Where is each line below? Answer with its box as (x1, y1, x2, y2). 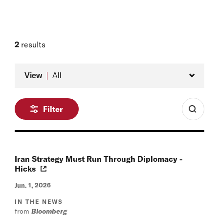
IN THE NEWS (15, 197, 64, 205)
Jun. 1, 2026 (15, 181, 51, 189)
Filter (43, 104, 63, 114)
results (19, 39, 45, 49)
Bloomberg (31, 206, 67, 216)
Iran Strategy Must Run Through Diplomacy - (15, 153, 183, 164)
